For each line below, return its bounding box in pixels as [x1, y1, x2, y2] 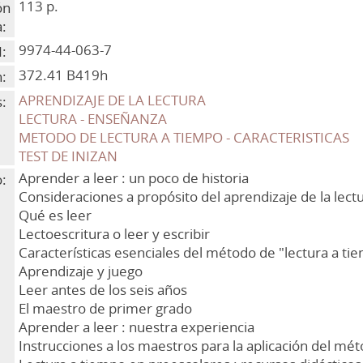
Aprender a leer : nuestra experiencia [19, 318, 255, 336]
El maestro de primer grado [19, 299, 193, 318]
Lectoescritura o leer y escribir [19, 224, 211, 243]
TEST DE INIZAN [19, 147, 118, 165]
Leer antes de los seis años [19, 280, 188, 299]
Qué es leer [19, 206, 92, 224]
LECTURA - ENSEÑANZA [19, 109, 168, 128]
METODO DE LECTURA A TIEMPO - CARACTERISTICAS [19, 128, 350, 147]
